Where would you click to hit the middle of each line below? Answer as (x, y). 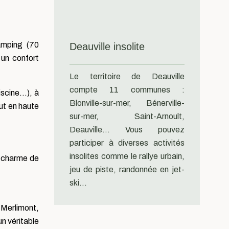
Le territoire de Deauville (127, 76)
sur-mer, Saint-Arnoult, (127, 116)
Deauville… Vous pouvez (127, 130)
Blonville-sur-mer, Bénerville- (127, 103)
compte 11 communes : (127, 90)
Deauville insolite (107, 47)
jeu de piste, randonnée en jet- (127, 169)
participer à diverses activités (127, 143)
